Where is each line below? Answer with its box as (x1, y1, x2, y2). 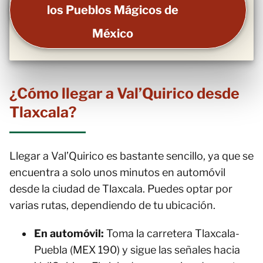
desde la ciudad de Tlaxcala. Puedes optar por (9, 183, 232, 195)
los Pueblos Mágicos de (46, 3, 178, 17)
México (92, 26, 133, 41)
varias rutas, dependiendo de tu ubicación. (9, 199, 215, 211)
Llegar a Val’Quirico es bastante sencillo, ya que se (9, 150, 254, 162)
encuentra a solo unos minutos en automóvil (9, 166, 225, 178)
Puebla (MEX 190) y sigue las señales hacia (34, 244, 240, 256)
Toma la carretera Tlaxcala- (104, 227, 240, 240)
